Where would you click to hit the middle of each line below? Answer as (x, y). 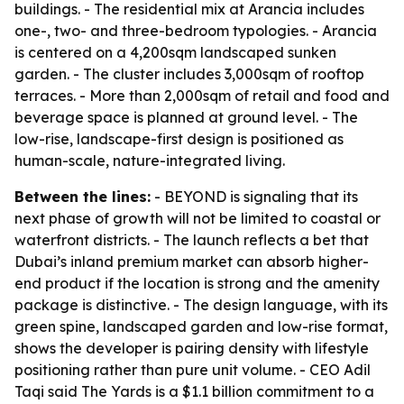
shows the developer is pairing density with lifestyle (192, 348)
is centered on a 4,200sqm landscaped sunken (175, 52)
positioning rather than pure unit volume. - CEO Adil (193, 370)
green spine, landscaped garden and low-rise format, (201, 326)
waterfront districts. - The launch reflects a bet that (192, 240)
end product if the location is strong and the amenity (197, 283)
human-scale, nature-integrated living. (150, 161)
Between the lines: (83, 197)
